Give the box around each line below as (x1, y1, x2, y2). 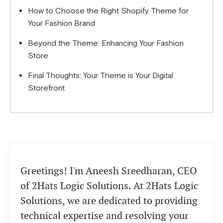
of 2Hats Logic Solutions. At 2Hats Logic (20, 179, 198, 192)
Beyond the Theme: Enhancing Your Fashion (28, 38, 184, 48)
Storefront (28, 83, 65, 93)
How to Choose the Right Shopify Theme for (28, 5, 189, 16)
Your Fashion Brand (28, 18, 95, 28)
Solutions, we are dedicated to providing (20, 194, 198, 207)
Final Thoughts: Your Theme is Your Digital (28, 70, 173, 81)
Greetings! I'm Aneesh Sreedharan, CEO (20, 164, 197, 177)
